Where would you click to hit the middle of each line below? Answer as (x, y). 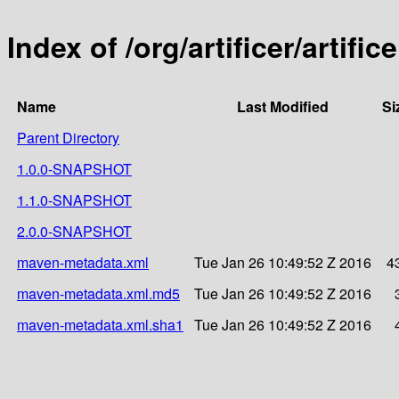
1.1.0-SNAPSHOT (74, 199)
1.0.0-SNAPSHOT (74, 168)
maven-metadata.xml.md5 (98, 293)
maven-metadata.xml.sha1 (100, 324)
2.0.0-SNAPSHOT (74, 231)
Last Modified (283, 106)
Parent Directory (68, 137)
